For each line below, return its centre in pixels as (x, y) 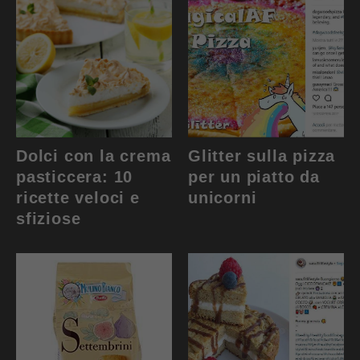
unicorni (223, 198)
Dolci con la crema (94, 156)
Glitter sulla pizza (262, 156)
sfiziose (49, 219)
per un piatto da (254, 177)
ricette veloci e (78, 198)
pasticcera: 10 (75, 177)
